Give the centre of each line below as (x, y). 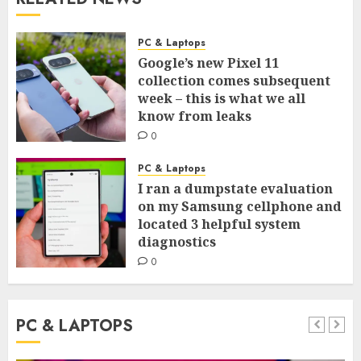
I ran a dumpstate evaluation (235, 188)
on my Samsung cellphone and (240, 206)
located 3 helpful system (219, 224)
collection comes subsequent (234, 80)
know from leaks (195, 116)
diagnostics (177, 241)
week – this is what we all (222, 98)
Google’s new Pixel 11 (208, 62)
